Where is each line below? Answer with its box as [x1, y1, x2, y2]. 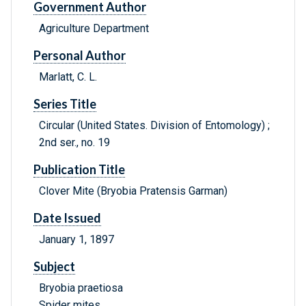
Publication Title [33, 162, 125, 178]
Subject [33, 259, 75, 275]
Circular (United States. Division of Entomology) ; [39, 119, 270, 133]
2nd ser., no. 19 [39, 136, 110, 150]
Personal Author [33, 48, 126, 64]
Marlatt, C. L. [39, 70, 97, 84]
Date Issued [33, 210, 101, 226]
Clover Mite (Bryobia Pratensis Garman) [39, 184, 227, 198]
